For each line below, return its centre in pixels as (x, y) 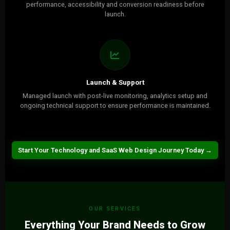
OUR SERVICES (115, 209)
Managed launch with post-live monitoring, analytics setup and (115, 96)
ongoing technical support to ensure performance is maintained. (115, 106)
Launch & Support (115, 82)
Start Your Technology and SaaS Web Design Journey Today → (115, 150)
